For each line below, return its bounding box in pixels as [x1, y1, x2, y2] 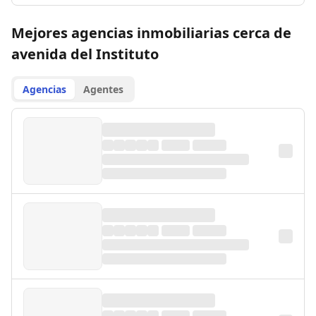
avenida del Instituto [11, 44, 159, 63]
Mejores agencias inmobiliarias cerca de [11, 23, 291, 42]
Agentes [83, 83, 123, 96]
